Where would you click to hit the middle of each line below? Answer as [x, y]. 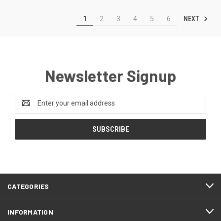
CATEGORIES [28, 186]
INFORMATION [30, 212]
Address [28, 108]
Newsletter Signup [110, 75]
